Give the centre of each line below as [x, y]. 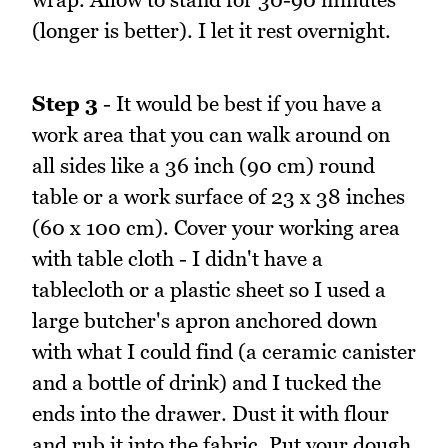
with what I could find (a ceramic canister [224, 351]
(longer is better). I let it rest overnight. [211, 31]
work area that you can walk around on [211, 134]
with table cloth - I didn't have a [177, 258]
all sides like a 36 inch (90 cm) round [203, 165]
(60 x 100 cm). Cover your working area [216, 227]
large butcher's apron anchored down [204, 320]
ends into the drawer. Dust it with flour [210, 413]
